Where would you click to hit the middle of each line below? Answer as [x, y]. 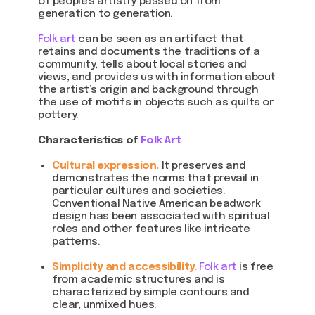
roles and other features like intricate [151, 229]
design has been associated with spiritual [161, 217]
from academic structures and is [139, 280]
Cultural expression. [107, 166]
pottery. [58, 115]
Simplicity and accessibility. [124, 267]
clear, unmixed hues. [104, 305]
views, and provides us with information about [157, 77]
